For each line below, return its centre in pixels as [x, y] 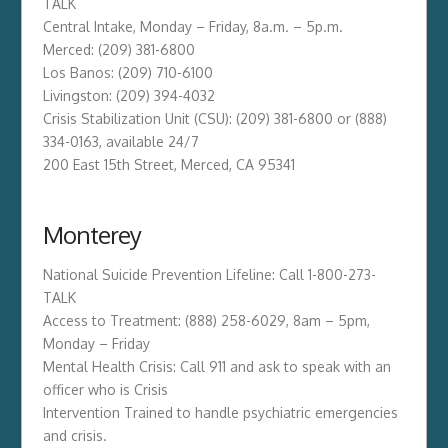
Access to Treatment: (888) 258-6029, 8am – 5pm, [206, 320]
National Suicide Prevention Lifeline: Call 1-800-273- [209, 274]
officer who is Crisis [105, 389]
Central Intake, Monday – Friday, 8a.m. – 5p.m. [192, 26]
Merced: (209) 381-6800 [118, 49]
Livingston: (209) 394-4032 [128, 95]
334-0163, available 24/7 [120, 141]
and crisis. [74, 435]
